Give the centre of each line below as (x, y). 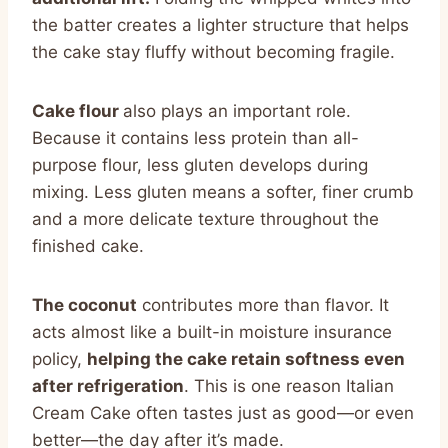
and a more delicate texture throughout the (205, 218)
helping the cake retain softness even (246, 358)
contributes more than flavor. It (263, 304)
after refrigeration (108, 385)
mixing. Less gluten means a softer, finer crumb (223, 191)
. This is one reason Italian (289, 385)
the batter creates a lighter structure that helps (220, 24)
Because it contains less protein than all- (195, 137)
